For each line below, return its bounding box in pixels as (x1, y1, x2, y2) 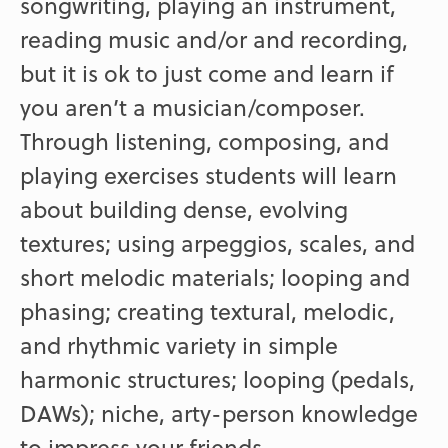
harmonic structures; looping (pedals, (20, 362, 416, 397)
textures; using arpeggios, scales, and (20, 226, 416, 261)
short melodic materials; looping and (20, 260, 411, 295)
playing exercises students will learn (20, 158, 398, 193)
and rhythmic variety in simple (20, 328, 339, 363)
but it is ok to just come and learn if (20, 56, 395, 91)
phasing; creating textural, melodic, (20, 294, 396, 329)
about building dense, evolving (20, 192, 349, 227)
